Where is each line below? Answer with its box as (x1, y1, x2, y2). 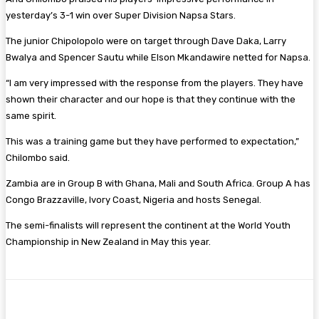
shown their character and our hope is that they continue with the (6, 93, 296, 105)
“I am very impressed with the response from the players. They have (6, 77, 303, 88)
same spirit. (6, 110, 56, 121)
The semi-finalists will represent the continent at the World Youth (6, 219, 291, 231)
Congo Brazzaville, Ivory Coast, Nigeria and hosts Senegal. (6, 194, 261, 205)
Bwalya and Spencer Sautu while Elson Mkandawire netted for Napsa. (6, 51, 310, 63)
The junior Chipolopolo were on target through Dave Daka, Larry (6, 35, 286, 46)
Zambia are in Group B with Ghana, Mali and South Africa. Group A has (6, 177, 310, 189)
